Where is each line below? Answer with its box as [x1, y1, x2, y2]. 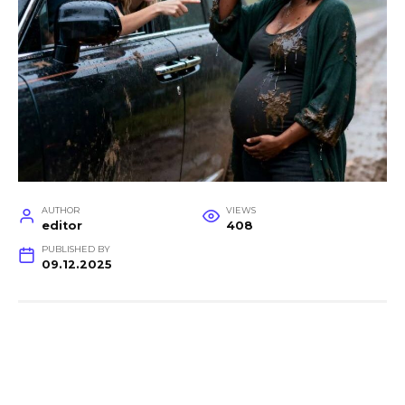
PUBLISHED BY [41, 244, 110, 255]
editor [41, 219, 82, 233]
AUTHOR [41, 205, 80, 216]
